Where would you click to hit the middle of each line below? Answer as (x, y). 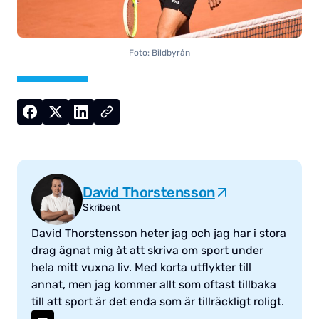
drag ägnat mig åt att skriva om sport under (147, 251)
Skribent (101, 208)
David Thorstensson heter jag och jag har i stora (159, 234)
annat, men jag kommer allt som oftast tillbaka (154, 285)
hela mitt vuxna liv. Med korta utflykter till (141, 268)
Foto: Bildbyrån (159, 53)
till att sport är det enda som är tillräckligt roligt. (158, 302)
